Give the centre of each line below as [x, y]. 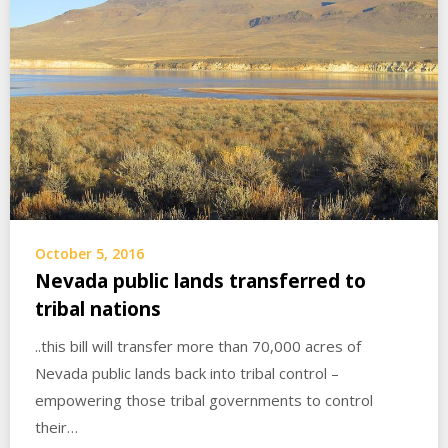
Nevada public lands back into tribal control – [187, 373]
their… [56, 427]
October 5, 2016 [89, 254]
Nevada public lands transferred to [200, 281]
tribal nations [98, 309]
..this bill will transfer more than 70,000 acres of [198, 346]
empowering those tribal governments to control [204, 400]
